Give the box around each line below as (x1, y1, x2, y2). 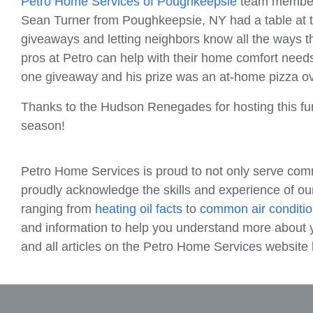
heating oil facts (95, 201, 182, 216)
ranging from (21, 201, 95, 216)
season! (21, 118, 65, 133)
